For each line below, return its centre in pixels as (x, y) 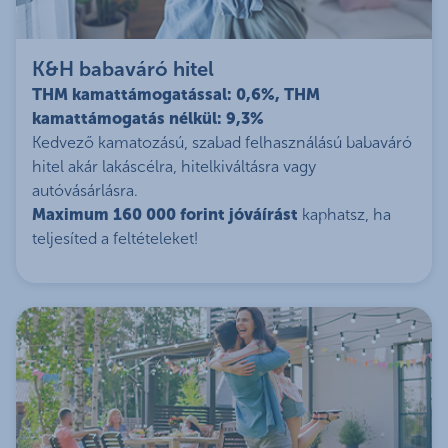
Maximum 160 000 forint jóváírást (165, 215)
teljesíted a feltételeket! (115, 239)
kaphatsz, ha (344, 215)
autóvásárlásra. (85, 191)
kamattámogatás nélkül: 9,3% (148, 119)
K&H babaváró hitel (123, 69)
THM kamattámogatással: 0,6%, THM (176, 95)
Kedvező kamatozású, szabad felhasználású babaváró (222, 143)
